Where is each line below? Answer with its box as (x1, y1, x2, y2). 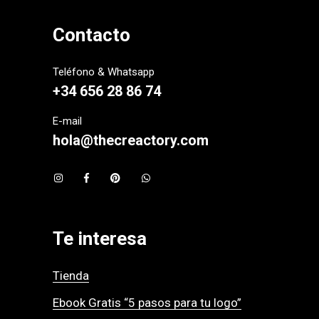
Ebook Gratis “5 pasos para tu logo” (53, 296, 241, 310)
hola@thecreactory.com (53, 132, 209, 150)
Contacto (53, 24, 130, 46)
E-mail (53, 115, 82, 128)
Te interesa (53, 228, 147, 250)
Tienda (53, 268, 89, 283)
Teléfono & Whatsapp (53, 66, 155, 79)
